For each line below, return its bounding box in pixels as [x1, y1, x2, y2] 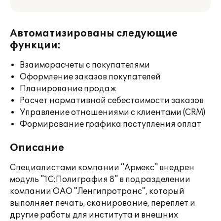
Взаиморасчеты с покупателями [20, 60, 150, 70]
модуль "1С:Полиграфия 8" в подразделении [10, 175, 190, 184]
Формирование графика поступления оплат [20, 119, 201, 129]
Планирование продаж [20, 84, 116, 94]
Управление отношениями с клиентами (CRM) [20, 108, 205, 117]
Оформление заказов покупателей [20, 72, 161, 82]
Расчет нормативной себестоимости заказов [20, 96, 204, 106]
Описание [10, 142, 64, 154]
